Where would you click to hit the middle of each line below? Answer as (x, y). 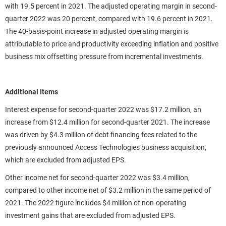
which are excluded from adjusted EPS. (66, 160)
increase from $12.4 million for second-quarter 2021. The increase (107, 122)
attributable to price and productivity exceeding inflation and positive (112, 44)
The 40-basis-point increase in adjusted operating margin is (97, 31)
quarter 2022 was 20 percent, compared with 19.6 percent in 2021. (109, 19)
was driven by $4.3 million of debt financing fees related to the (101, 135)
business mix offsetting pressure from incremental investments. (104, 56)
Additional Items (32, 92)
